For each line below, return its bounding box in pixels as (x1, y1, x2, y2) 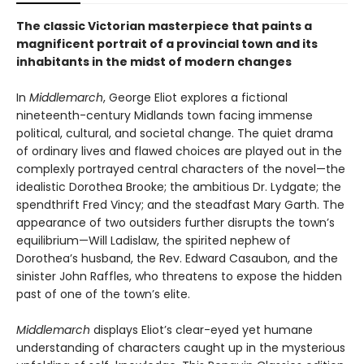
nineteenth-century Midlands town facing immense (16, 107, 313, 124)
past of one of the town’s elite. (16, 286, 190, 303)
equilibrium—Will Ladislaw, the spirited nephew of (16, 232, 291, 249)
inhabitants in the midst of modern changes (16, 54, 292, 71)
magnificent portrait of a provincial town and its (16, 36, 318, 53)
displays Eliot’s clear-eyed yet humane (90, 322, 313, 339)
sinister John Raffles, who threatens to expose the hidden (16, 268, 342, 285)
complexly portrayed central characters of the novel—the (16, 161, 345, 178)
